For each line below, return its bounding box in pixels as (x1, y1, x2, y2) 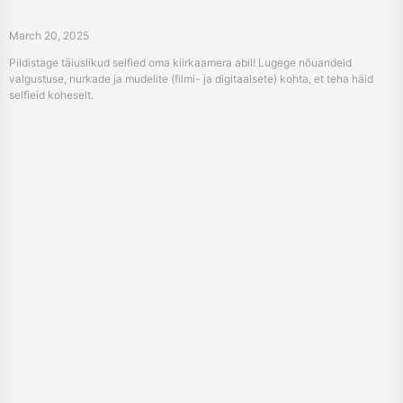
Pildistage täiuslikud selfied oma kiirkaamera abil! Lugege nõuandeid (9, 56, 352, 70)
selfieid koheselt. (9, 88, 94, 103)
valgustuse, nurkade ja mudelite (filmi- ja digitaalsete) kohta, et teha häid (9, 72, 373, 86)
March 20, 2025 (9, 29, 89, 43)
